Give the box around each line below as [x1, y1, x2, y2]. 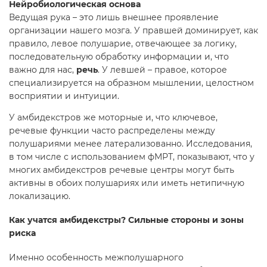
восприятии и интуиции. [9, 90, 119, 101]
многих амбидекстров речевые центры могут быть [9, 164, 234, 175]
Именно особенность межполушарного [9, 252, 184, 263]
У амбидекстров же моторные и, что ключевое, [9, 111, 218, 123]
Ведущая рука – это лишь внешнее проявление [9, 11, 219, 23]
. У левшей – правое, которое [98, 64, 227, 75]
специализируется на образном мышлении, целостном [9, 77, 254, 88]
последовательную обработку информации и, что [9, 51, 229, 62]
